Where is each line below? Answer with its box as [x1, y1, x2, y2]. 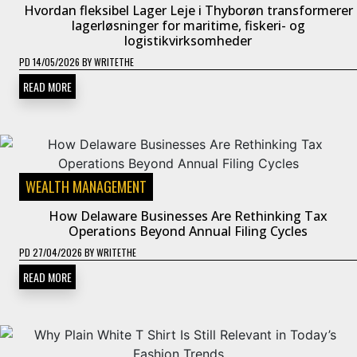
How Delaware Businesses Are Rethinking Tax [49, 206, 328, 225]
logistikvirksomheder [124, 31, 252, 49]
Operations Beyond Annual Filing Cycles [69, 222, 308, 240]
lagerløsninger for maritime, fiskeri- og [71, 16, 305, 34]
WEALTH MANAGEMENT [25, 175, 147, 197]
